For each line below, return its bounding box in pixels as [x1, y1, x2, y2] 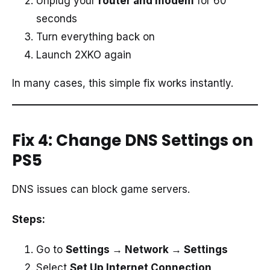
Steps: [12, 213, 45, 225]
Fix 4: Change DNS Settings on [12, 130, 253, 151]
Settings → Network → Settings [66, 243, 228, 256]
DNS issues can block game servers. [12, 183, 190, 195]
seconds [36, 13, 77, 25]
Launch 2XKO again [36, 49, 131, 61]
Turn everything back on [36, 31, 155, 43]
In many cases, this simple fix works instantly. [12, 77, 233, 90]
